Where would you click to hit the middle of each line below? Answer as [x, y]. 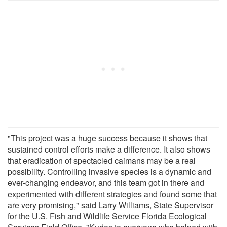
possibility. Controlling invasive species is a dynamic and [109, 171]
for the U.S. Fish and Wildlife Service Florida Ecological [107, 216]
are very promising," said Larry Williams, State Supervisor [110, 205]
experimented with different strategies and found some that [112, 194]
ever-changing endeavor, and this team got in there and [106, 182]
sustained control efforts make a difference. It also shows [109, 149]
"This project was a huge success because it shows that [107, 138]
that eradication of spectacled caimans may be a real [102, 160]
